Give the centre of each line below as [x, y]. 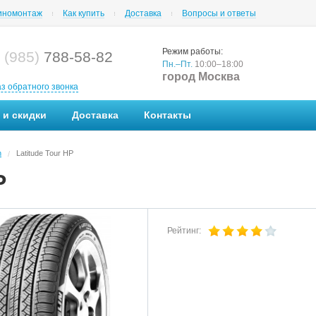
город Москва [201, 77]
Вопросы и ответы [219, 13]
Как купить [84, 13]
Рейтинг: [187, 231]
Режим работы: [193, 51]
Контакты [168, 115]
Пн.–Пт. [177, 64]
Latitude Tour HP [45, 153]
